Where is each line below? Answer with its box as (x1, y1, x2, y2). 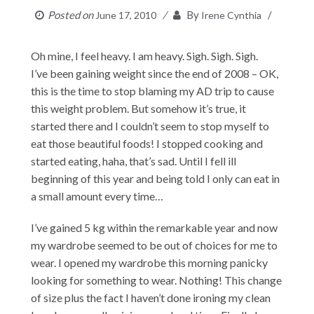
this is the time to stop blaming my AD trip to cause (31, 83, 275, 97)
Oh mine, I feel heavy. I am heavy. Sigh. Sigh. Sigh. (31, 48, 259, 62)
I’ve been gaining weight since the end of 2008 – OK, (31, 66, 279, 80)
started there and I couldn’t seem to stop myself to (31, 118, 270, 132)
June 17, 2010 (95, 8, 156, 21)
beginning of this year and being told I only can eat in (31, 171, 280, 185)
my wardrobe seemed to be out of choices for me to (31, 238, 278, 252)
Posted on (48, 8, 95, 21)
